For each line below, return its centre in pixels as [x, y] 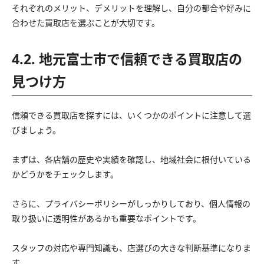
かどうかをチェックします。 [65, 174]
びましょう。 [36, 130]
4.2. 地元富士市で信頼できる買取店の [127, 59]
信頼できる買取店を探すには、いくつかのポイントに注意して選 [131, 115]
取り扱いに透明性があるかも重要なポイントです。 [106, 219]
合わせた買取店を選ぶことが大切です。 [86, 23]
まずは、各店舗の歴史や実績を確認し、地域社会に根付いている [131, 160]
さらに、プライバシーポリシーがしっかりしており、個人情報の [131, 204]
